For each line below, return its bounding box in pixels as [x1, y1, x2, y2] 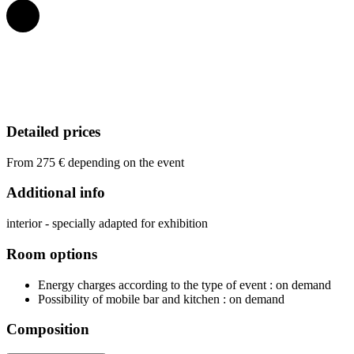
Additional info [6, 184, 105, 201]
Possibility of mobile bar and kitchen [38, 292, 220, 306]
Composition [6, 321, 89, 338]
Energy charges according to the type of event [38, 277, 266, 292]
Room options [6, 245, 97, 262]
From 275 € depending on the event [6, 155, 184, 169]
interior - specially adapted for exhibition [6, 217, 208, 231]
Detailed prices [6, 122, 100, 140]
